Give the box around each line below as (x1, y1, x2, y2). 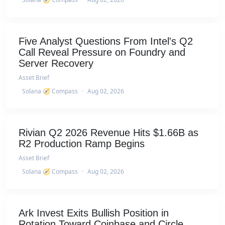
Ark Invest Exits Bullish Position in (19, 207, 169, 218)
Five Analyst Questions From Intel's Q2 (19, 35, 193, 47)
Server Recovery (19, 57, 93, 69)
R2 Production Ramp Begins (19, 138, 145, 149)
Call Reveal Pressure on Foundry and (19, 46, 185, 58)
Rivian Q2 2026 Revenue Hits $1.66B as (19, 127, 198, 138)
